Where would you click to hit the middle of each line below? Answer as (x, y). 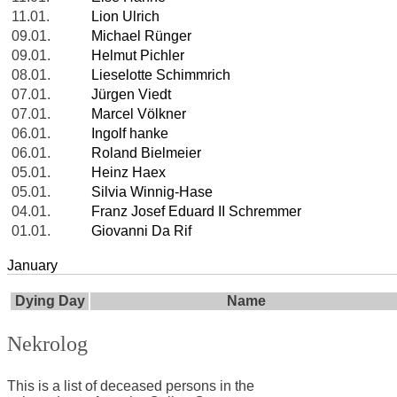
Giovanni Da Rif (141, 231)
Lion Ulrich (125, 17)
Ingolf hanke (130, 134)
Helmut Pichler (138, 56)
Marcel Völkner (139, 114)
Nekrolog (47, 344)
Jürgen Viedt (131, 95)
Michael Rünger (141, 36)
